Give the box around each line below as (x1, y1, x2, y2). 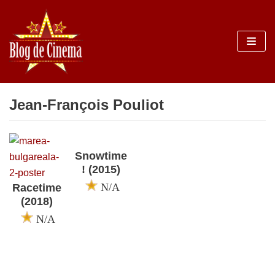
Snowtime (74, 149, 127, 162)
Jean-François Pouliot (9, 96, 164, 113)
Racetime (12, 181, 61, 194)
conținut (12, 60, 47, 71)
